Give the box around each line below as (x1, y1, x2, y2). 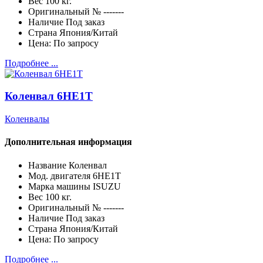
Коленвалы (5, 114, 49, 124)
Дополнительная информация (5, 137, 132, 147)
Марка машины (28, 181, 90, 191)
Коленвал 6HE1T (5, 90, 93, 103)
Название (28, 160, 66, 170)
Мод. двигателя (28, 170, 90, 181)
